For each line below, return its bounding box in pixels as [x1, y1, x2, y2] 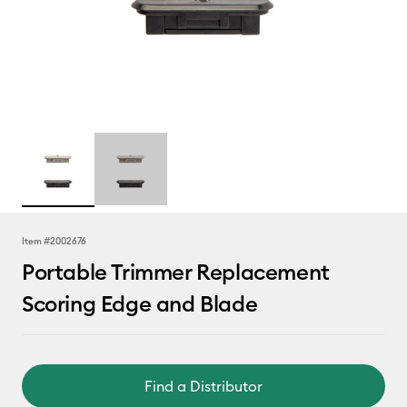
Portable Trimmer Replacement [22, 258, 330, 285]
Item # [22, 235, 50, 247]
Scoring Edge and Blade [22, 290, 258, 317]
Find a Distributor [144, 377, 263, 395]
